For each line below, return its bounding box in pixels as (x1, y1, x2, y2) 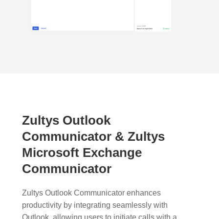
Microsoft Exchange (22, 145, 142, 160)
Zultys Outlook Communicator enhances (22, 188, 161, 197)
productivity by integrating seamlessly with (22, 200, 168, 209)
